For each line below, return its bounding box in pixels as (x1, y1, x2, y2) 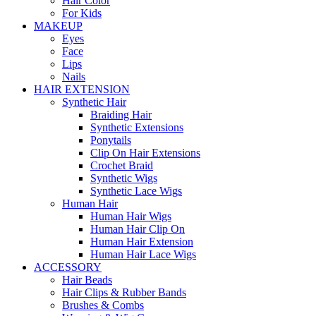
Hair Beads (62, 274, 112, 286)
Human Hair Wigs (90, 210, 171, 223)
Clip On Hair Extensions (90, 147, 200, 159)
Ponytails (90, 134, 131, 147)
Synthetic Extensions (90, 121, 183, 134)
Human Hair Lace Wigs (90, 248, 196, 261)
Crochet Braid (90, 159, 153, 172)
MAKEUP (34, 20, 83, 32)
